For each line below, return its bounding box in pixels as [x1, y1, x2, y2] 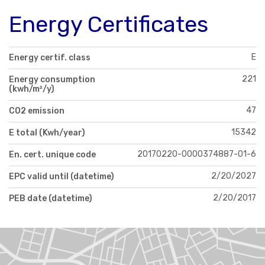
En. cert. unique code [9, 150, 96, 160]
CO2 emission [9, 106, 64, 117]
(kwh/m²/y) [9, 84, 54, 95]
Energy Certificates [9, 10, 208, 38]
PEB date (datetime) [9, 193, 92, 204]
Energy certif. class [9, 53, 91, 63]
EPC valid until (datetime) [9, 172, 114, 182]
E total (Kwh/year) [9, 128, 85, 138]
